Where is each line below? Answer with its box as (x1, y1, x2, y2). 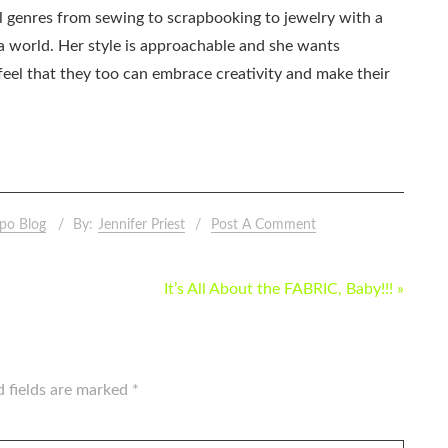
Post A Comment (210, 217, 316, 232)
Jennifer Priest (98, 217, 185, 232)
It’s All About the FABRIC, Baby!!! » (164, 280, 404, 297)
